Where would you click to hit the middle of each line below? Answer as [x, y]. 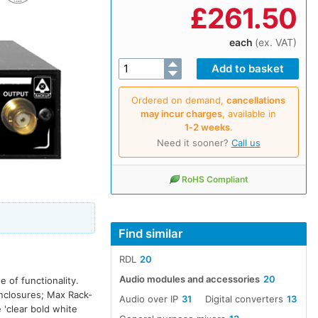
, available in [250, 113]
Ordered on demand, [179, 100]
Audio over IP [148, 299]
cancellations [256, 100]
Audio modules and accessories [189, 279]
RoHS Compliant [215, 179]
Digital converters [245, 299]
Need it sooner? [194, 142]
